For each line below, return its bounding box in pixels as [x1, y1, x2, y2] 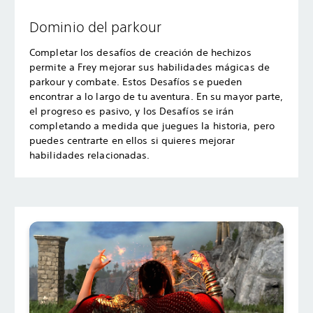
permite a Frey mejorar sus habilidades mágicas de [29, 60, 270, 73]
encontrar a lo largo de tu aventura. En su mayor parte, [29, 89, 284, 103]
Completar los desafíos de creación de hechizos [29, 45, 252, 59]
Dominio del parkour [29, 18, 161, 35]
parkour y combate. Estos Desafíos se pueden [29, 75, 242, 88]
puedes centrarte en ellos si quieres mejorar [29, 133, 235, 147]
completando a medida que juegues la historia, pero [29, 119, 275, 132]
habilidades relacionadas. [29, 148, 150, 161]
